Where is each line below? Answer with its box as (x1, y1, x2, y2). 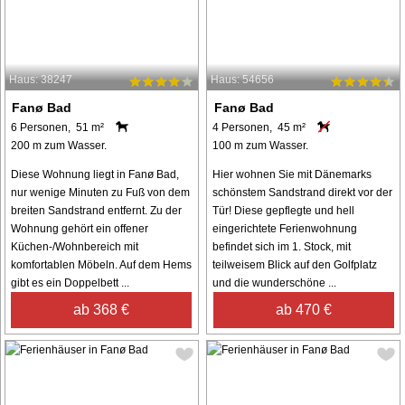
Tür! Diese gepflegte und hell (212, 204, 355, 218)
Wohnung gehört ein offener (11, 222, 148, 236)
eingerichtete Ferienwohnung (212, 222, 358, 236)
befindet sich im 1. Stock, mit (212, 240, 352, 254)
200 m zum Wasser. (11, 139, 107, 153)
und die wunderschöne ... (212, 277, 337, 290)
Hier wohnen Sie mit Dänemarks (212, 168, 372, 182)
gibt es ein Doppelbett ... (11, 277, 129, 290)
